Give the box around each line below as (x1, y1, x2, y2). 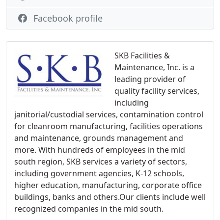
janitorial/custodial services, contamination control (14, 109, 203, 120)
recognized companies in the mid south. (14, 203, 164, 214)
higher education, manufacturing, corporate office (14, 180, 202, 191)
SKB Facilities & (114, 50, 170, 61)
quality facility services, (114, 85, 199, 96)
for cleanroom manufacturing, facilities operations (14, 121, 203, 132)
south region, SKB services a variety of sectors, (14, 156, 187, 167)
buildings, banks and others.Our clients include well (14, 192, 206, 202)
